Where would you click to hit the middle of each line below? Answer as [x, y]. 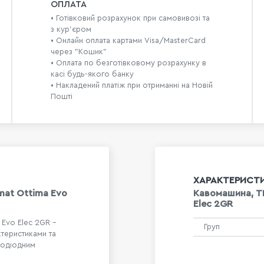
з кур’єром [71, 29]
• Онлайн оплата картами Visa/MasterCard [128, 41]
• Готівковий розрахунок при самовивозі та [130, 18]
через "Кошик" [78, 52]
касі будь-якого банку [92, 74]
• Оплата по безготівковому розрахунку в [128, 63]
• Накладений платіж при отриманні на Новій [131, 85]
